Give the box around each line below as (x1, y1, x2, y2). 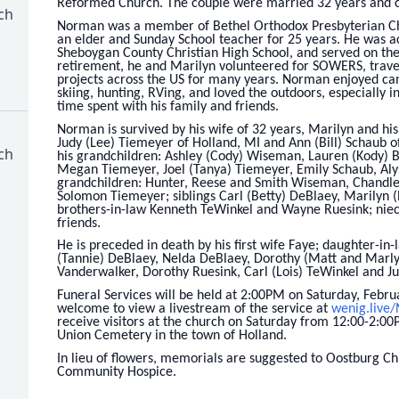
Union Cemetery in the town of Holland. (57, 328, 287, 343)
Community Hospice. (57, 364, 176, 379)
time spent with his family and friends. (57, 99, 279, 114)
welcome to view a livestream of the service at (57, 301, 331, 316)
